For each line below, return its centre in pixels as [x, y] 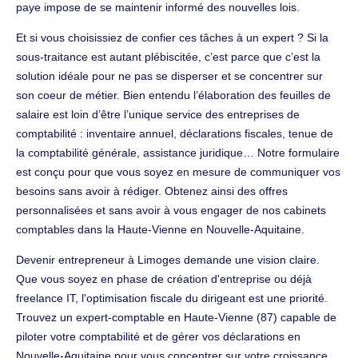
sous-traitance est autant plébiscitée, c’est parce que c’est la [168, 56]
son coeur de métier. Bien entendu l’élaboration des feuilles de [173, 95]
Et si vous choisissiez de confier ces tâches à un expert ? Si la [172, 37]
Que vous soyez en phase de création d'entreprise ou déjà [164, 278]
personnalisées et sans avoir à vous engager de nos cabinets [171, 210]
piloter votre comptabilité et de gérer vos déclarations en [158, 336]
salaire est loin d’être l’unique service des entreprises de [158, 114]
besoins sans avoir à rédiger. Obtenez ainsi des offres [152, 191]
